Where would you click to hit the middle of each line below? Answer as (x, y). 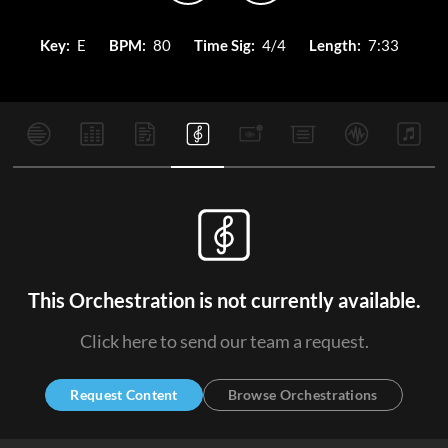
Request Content (124, 394)
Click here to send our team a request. (224, 341)
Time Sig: (224, 45)
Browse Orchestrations (302, 394)
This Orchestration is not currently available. (224, 300)
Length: (334, 45)
